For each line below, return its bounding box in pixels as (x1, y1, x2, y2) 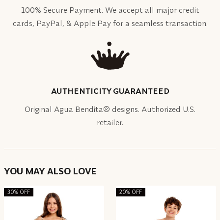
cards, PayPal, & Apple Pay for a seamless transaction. (12, 18, 208, 28)
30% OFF (7, 188, 30, 195)
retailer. (97, 117, 123, 127)
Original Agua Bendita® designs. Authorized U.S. (25, 104, 195, 114)
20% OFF (119, 188, 142, 195)
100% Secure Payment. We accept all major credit (21, 4, 199, 15)
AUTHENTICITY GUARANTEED (51, 85, 169, 96)
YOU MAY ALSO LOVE (4, 165, 96, 177)
